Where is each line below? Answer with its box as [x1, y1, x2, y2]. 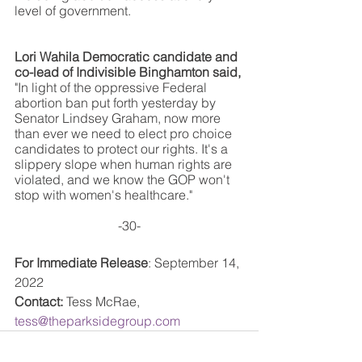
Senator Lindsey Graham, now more [15, 109, 224, 126]
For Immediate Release [15, 254, 148, 271]
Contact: [15, 293, 63, 309]
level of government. [15, 2, 137, 19]
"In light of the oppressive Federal [15, 78, 210, 95]
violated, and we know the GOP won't [15, 170, 233, 187]
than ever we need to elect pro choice [15, 124, 235, 141]
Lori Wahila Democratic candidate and [15, 48, 241, 65]
